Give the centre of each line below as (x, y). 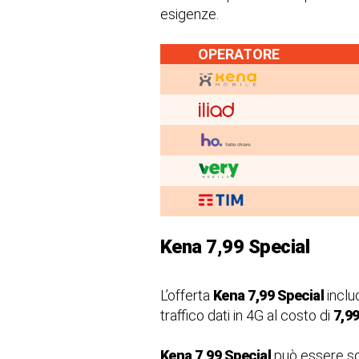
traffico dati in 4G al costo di (246, 315)
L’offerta (186, 295)
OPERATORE (238, 54)
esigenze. (189, 14)
